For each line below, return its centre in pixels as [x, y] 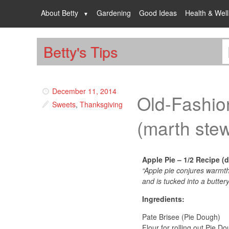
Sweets [64, 104]
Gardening [114, 13]
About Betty [60, 13]
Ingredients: [163, 199]
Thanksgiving [101, 104]
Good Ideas [158, 13]
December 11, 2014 [84, 91]
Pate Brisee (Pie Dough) [181, 216]
